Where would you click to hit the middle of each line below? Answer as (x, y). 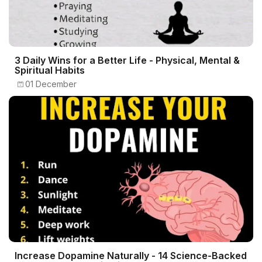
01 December (51, 84)
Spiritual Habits (50, 70)
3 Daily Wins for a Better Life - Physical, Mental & (127, 60)
